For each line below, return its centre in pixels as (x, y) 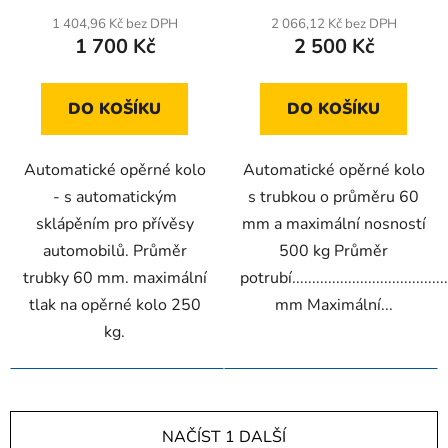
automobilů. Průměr (114, 251)
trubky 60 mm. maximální (114, 278)
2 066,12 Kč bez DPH (333, 24)
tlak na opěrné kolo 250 (114, 305)
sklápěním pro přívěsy (114, 224)
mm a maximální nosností (333, 224)
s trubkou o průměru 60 (333, 197)
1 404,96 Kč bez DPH (114, 24)
